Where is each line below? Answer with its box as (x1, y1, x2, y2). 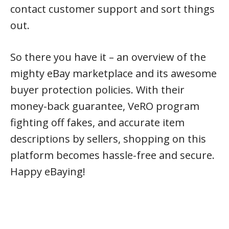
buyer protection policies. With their (10, 83, 185, 97)
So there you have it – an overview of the (10, 50, 206, 64)
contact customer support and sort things (10, 2, 215, 16)
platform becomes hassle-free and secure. (10, 148, 215, 162)
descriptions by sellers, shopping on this (10, 132, 206, 146)
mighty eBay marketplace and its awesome (10, 66, 217, 80)
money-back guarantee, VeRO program (10, 99, 199, 113)
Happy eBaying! (10, 165, 85, 178)
